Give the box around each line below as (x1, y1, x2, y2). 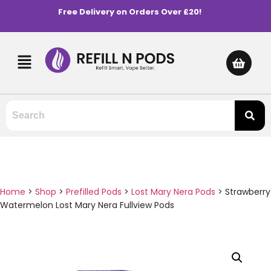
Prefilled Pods (66, 185, 122, 198)
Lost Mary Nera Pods (131, 185, 215, 198)
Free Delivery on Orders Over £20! (57, 6, 201, 18)
